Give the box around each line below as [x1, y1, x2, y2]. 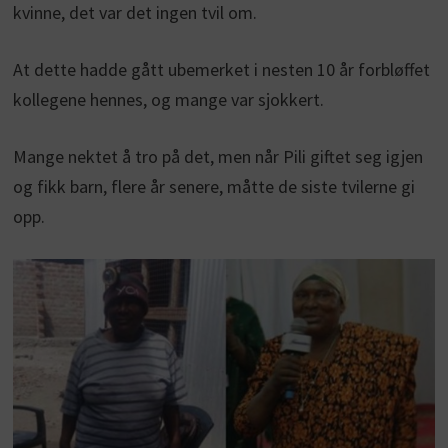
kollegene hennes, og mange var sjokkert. [12, 88, 324, 112]
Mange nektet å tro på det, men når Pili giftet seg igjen [12, 145, 423, 169]
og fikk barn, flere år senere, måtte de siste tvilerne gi [12, 175, 415, 199]
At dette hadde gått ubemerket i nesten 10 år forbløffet [12, 58, 430, 82]
